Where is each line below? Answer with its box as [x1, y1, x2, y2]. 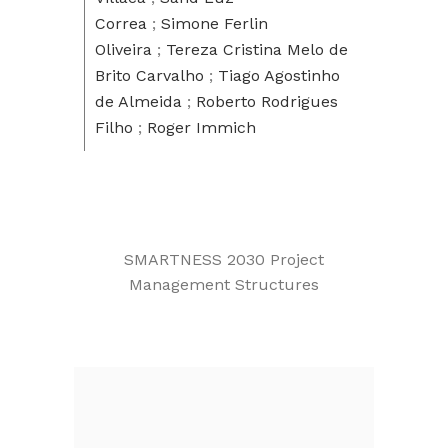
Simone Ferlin [161, 14, 268, 33]
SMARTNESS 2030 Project [124, 250, 324, 269]
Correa [95, 14, 147, 33]
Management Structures [129, 275, 319, 294]
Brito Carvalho [95, 66, 204, 85]
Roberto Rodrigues [196, 92, 338, 111]
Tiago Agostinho [218, 66, 340, 85]
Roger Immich [147, 118, 256, 137]
